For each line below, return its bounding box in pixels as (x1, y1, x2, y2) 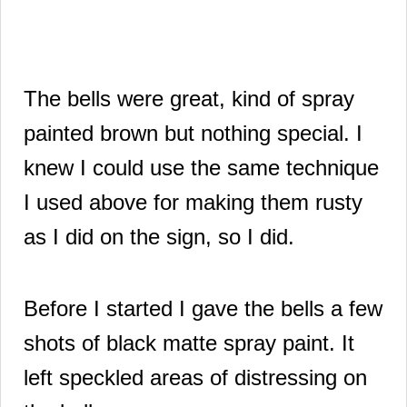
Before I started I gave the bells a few (24, 295, 382, 321)
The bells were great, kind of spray (24, 85, 354, 111)
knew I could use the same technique (24, 154, 379, 180)
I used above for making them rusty (24, 189, 362, 214)
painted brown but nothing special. (24, 120, 356, 145)
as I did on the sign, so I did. (24, 223, 301, 249)
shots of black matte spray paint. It (24, 330, 354, 355)
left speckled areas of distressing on (24, 364, 367, 390)
